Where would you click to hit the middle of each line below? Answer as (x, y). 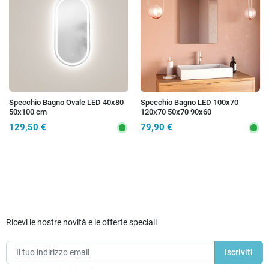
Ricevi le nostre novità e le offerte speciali (81, 222)
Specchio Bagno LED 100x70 (189, 102)
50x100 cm (28, 112)
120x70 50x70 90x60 (176, 112)
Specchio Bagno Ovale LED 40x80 (66, 102)
